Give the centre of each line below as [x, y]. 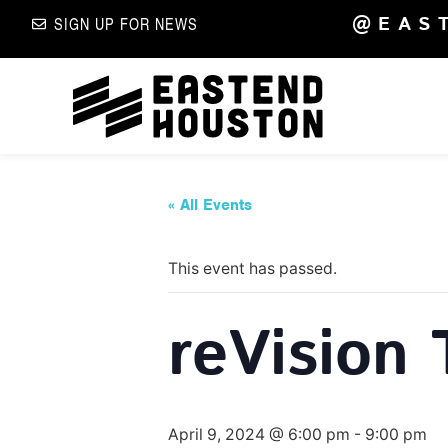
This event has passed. [252, 268]
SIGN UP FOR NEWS [126, 23]
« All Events [210, 204]
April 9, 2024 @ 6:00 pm [259, 434]
